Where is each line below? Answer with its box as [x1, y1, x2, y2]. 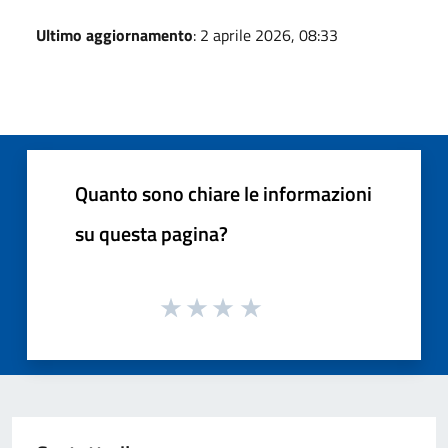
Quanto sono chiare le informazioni [75, 177, 372, 209]
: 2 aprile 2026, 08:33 [193, 22, 338, 47]
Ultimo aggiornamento [36, 22, 193, 47]
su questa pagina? [75, 217, 228, 249]
